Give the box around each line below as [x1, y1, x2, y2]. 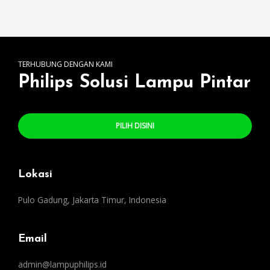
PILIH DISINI [116, 120, 154, 131]
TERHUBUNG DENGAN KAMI [18, 58, 113, 69]
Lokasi [18, 168, 52, 180]
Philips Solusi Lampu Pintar [18, 73, 251, 92]
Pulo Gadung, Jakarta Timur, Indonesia [18, 193, 166, 206]
